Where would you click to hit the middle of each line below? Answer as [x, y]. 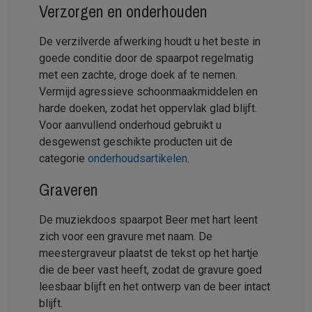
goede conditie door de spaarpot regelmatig [146, 58]
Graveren [69, 189]
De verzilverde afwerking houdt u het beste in [150, 41]
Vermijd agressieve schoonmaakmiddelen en [148, 91]
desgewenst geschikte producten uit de [136, 141]
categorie [63, 158]
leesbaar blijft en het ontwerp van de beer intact [155, 286]
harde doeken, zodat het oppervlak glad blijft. [148, 108]
